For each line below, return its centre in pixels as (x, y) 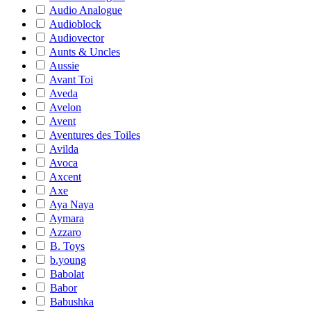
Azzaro (65, 232)
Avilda (64, 149)
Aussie (64, 66)
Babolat (67, 274)
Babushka (72, 302)
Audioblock (75, 24)
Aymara (67, 218)
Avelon (65, 107)
